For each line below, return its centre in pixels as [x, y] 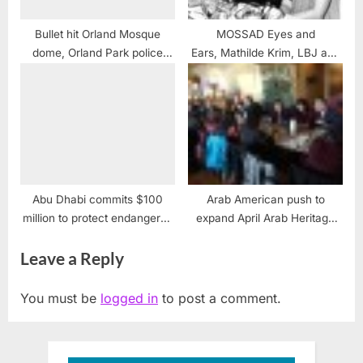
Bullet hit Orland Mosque [98, 34]
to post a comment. [220, 299]
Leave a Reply [72, 258]
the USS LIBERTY [265, 71]
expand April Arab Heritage [265, 218]
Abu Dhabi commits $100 [98, 199]
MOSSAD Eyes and [265, 34]
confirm [98, 71]
